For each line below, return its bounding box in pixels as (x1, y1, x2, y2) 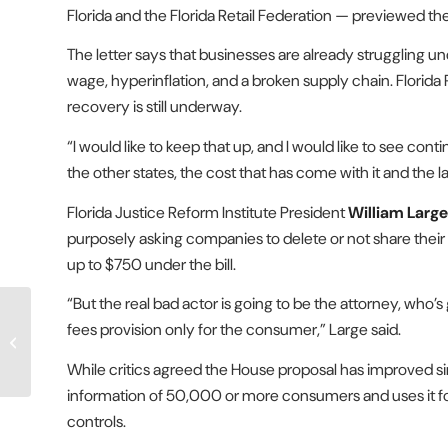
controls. (67, 410, 126, 432)
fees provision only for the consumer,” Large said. (67, 319, 401, 341)
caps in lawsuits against (35, 333, 167, 350)
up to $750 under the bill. (67, 253, 236, 275)
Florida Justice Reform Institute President (67, 201, 348, 223)
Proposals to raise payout (35, 312, 175, 329)
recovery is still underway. (67, 96, 242, 118)
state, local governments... (35, 354, 175, 371)
